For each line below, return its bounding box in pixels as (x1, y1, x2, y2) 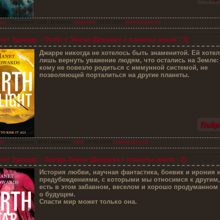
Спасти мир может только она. (39, 198, 137, 206)
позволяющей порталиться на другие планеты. (39, 71, 192, 79)
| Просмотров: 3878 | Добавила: (4, 139, 74, 144)
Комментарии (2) (113, 139, 148, 144)
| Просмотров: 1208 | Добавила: (4, 20, 74, 25)
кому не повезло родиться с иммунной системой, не (39, 63, 208, 71)
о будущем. (39, 191, 76, 198)
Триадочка (73, 20, 95, 25)
